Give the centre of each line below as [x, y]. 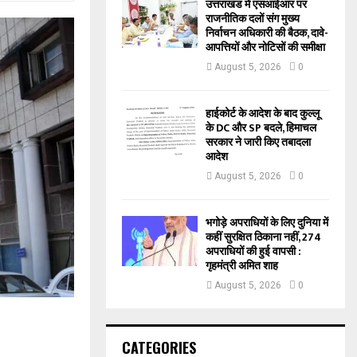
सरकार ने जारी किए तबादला [258, 142]
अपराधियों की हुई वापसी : [253, 251]
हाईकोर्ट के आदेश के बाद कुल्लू [263, 113]
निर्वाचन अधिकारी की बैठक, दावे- [267, 33]
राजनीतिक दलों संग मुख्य [253, 18]
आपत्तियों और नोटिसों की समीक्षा [265, 47]
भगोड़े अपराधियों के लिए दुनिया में [267, 222]
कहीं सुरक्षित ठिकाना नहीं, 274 [263, 237]
